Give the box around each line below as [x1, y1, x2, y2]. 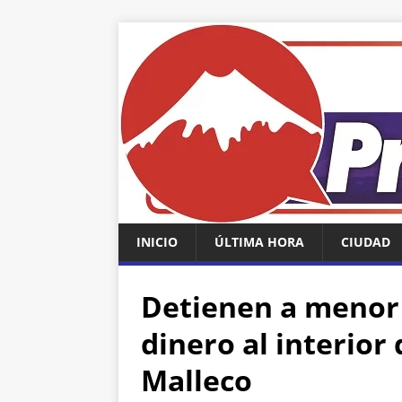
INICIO [136, 233, 178, 250]
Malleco [141, 361, 252, 399]
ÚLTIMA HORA [214, 233, 304, 250]
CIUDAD [341, 233, 390, 250]
